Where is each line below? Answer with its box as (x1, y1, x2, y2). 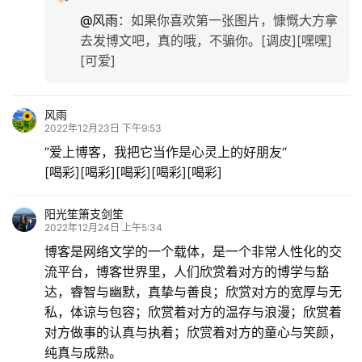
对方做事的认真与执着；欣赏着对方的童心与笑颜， (44, 324, 342, 341)
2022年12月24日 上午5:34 (44, 221, 162, 234)
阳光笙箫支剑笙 (44, 207, 124, 221)
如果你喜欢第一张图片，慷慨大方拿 (131, 12, 338, 29)
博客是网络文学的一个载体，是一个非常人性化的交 (44, 243, 342, 260)
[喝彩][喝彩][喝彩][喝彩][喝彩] (44, 164, 222, 181)
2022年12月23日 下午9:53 (44, 122, 162, 135)
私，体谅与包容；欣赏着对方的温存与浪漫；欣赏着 (44, 304, 342, 321)
